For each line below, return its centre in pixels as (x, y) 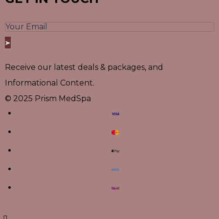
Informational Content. (50, 83)
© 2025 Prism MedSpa (48, 99)
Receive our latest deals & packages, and (84, 67)
